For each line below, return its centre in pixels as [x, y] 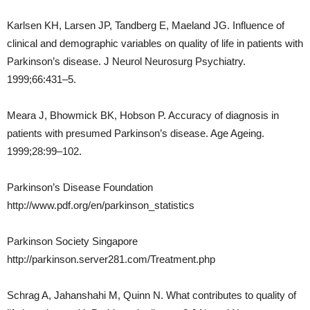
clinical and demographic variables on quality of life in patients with [155, 43]
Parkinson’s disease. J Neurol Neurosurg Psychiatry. [126, 61]
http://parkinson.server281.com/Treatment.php [111, 259]
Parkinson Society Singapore [72, 241]
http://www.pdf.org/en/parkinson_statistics [101, 205]
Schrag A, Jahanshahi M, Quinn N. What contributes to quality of [152, 295]
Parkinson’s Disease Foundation [80, 187]
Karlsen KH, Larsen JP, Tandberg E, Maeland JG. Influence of [146, 25]
